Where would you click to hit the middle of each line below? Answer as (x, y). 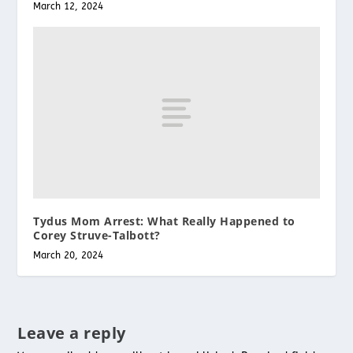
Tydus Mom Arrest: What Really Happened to (164, 221)
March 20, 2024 (69, 255)
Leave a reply (72, 333)
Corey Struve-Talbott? (97, 235)
